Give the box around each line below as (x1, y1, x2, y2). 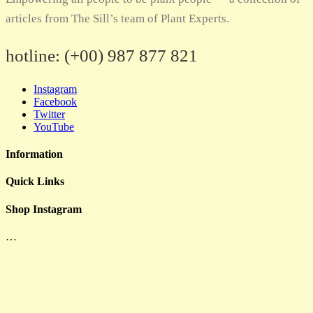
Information (6, 147, 63, 160)
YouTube (34, 120, 74, 133)
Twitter (34, 108, 65, 120)
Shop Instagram (6, 203, 82, 215)
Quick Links (6, 175, 64, 188)
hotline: (6, 45, 60, 65)
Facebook (34, 95, 77, 108)
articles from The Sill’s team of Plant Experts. (6, 11, 229, 25)
